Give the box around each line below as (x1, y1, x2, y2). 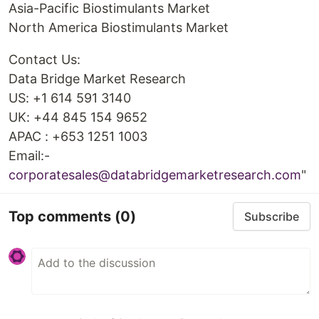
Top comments (9, 207, 115, 225)
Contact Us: (9, 52, 80, 67)
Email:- (9, 148, 50, 163)
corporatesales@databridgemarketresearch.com (9, 167, 301, 182)
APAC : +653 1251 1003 (9, 129, 147, 144)
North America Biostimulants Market (9, 20, 229, 35)
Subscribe (244, 209, 299, 224)
